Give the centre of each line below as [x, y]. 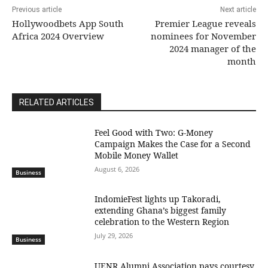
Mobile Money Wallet [137, 155]
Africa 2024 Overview [58, 36]
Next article [238, 9]
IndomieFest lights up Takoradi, [158, 199]
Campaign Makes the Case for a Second [173, 144]
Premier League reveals [205, 23]
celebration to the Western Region [162, 222]
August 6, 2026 [117, 169]
